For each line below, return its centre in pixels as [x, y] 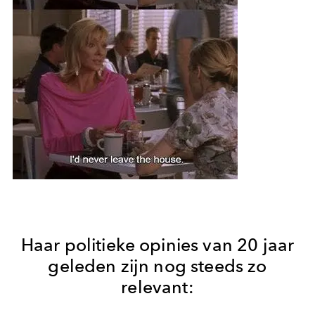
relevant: [157, 287]
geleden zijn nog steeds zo [157, 265]
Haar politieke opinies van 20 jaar [157, 244]
